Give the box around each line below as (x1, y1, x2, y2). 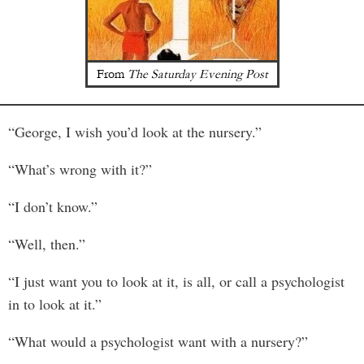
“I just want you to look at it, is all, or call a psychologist (8, 271, 344, 292)
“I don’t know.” (8, 197, 97, 217)
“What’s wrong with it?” (8, 159, 152, 180)
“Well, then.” (8, 234, 85, 254)
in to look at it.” (8, 294, 102, 314)
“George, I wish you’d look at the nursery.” (8, 122, 262, 142)
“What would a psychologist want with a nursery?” (8, 331, 308, 352)
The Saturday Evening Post (127, 67, 268, 82)
